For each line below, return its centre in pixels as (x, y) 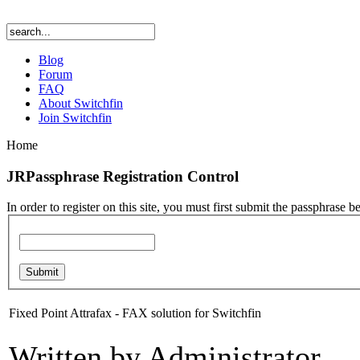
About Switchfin (81, 103)
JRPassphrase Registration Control (123, 176)
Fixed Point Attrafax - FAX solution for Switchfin (135, 313)
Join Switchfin (75, 118)
